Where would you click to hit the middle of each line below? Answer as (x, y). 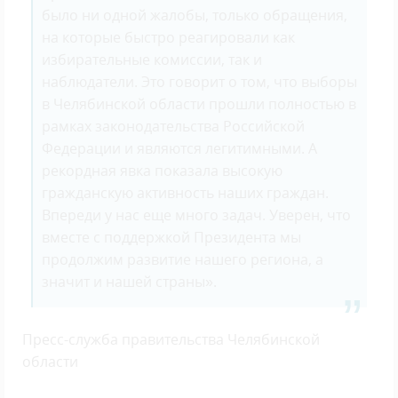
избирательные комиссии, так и (152, 60)
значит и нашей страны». (129, 282)
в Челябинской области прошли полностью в (199, 104)
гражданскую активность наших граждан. (185, 193)
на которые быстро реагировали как (168, 38)
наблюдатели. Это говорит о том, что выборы (199, 82)
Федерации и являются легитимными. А (179, 149)
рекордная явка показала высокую (162, 171)
